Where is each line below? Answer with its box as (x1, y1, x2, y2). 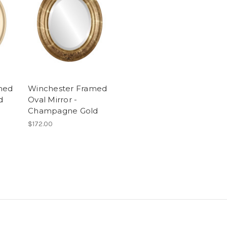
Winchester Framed (28, 83, 107, 93)
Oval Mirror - (28, 94, 78, 104)
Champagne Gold (28, 105, 98, 116)
